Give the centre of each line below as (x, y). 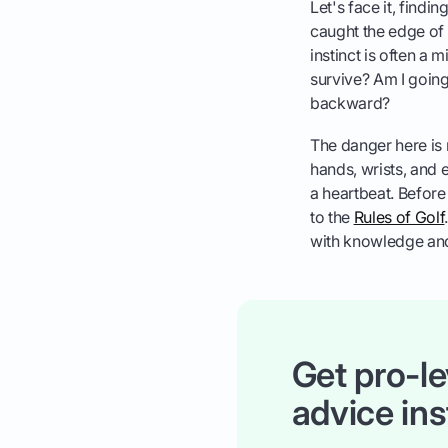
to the (331, 217)
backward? (349, 103)
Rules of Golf (399, 217)
